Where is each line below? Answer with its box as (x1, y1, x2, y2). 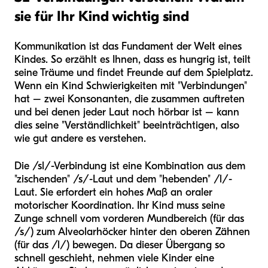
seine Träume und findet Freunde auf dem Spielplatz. (14, 66, 253, 79)
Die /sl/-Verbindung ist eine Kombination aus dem (14, 159, 245, 172)
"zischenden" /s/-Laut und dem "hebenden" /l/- (14, 172, 232, 185)
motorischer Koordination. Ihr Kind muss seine (14, 199, 225, 212)
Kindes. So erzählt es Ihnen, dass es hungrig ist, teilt (14, 53, 251, 66)
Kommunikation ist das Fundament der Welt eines (14, 39, 242, 53)
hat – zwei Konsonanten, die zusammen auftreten (14, 92, 245, 105)
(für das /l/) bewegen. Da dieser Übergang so (14, 238, 225, 251)
